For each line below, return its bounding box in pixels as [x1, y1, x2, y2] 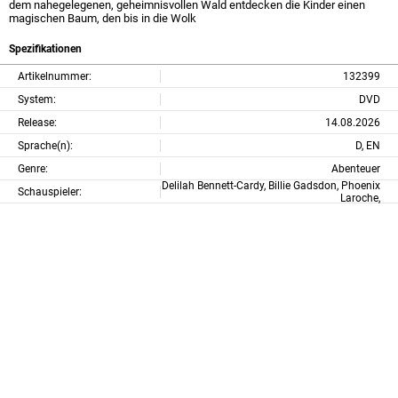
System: [18, 92, 56, 106]
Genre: [18, 162, 48, 175]
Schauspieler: [18, 185, 82, 198]
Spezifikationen [9, 43, 82, 55]
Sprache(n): [18, 139, 73, 152]
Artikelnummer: [18, 69, 92, 83]
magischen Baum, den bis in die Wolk [9, 12, 196, 25]
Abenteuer [331, 162, 380, 175]
